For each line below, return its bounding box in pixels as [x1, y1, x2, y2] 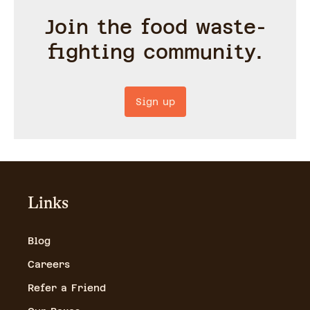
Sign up [135, 96, 175, 108]
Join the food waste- [44, 16, 266, 39]
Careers [28, 259, 70, 271]
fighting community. [46, 41, 264, 64]
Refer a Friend [28, 282, 106, 294]
